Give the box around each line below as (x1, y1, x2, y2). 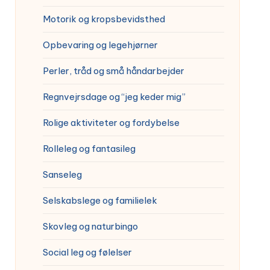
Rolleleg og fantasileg (42, 142, 136, 154)
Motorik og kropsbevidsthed (42, 13, 165, 25)
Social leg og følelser (42, 246, 132, 258)
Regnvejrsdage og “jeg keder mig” (42, 90, 186, 102)
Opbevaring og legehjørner (42, 39, 158, 51)
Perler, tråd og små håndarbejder (42, 64, 184, 77)
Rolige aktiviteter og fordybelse (42, 116, 180, 128)
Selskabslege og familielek (42, 194, 157, 206)
